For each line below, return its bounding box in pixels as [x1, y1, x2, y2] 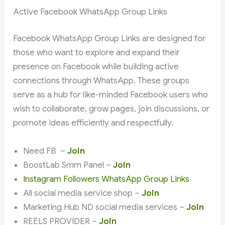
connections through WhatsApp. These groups [13, 75, 190, 86]
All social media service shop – [23, 187, 142, 198]
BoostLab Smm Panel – [23, 159, 114, 170]
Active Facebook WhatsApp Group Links [13, 6, 168, 17]
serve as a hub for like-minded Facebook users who [13, 89, 208, 100]
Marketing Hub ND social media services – [23, 201, 187, 212]
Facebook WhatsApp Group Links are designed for [13, 33, 206, 44]
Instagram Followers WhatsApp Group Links [23, 173, 190, 184]
